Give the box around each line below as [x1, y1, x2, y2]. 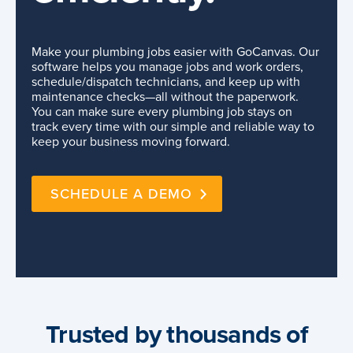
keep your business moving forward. [32, 133, 230, 150]
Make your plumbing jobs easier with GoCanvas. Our [32, 43, 319, 60]
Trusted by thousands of [46, 320, 307, 351]
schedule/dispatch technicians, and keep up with [32, 73, 300, 90]
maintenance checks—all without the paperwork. [32, 88, 299, 105]
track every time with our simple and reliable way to [32, 118, 314, 135]
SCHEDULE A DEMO [50, 184, 192, 203]
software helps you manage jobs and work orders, [32, 58, 303, 75]
